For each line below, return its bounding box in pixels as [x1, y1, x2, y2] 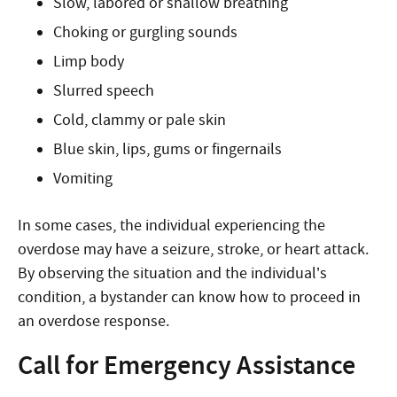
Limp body [53, 51, 124, 72]
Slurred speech [53, 81, 154, 101]
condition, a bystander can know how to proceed [18, 287, 348, 307]
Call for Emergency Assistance [18, 347, 355, 383]
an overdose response [18, 311, 166, 331]
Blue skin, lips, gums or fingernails [53, 139, 282, 160]
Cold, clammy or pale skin [53, 110, 226, 130]
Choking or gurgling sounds [53, 22, 237, 43]
